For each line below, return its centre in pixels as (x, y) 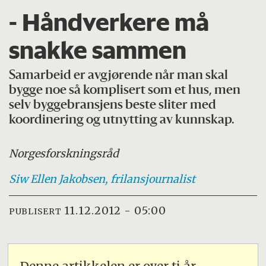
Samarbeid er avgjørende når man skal (119, 76)
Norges (27, 154)
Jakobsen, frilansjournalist (127, 179)
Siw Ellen (33, 179)
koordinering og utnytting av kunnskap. (122, 121)
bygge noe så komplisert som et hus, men (125, 91)
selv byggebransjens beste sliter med (113, 106)
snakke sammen (98, 50)
